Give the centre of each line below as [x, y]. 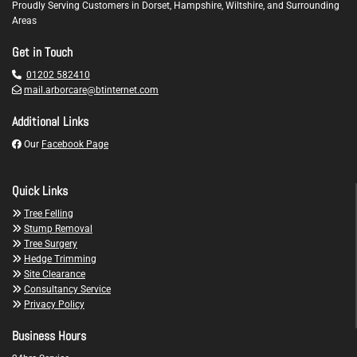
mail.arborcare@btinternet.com [91, 90]
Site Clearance [55, 275]
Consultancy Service [67, 290]
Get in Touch [42, 53]
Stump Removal [58, 229]
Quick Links [40, 191]
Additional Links [50, 122]
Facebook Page [75, 145]
